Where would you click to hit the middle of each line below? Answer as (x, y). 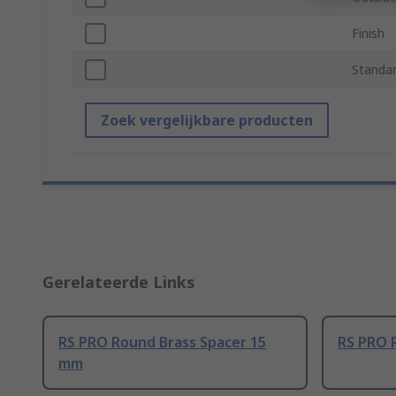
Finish (368, 34)
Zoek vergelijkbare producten (207, 121)
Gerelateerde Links (119, 282)
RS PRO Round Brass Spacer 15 (162, 343)
